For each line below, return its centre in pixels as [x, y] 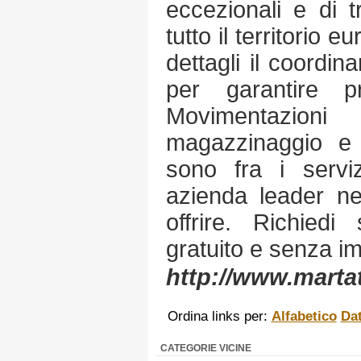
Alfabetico [304, 316]
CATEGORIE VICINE [206, 348]
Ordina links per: [219, 316]
